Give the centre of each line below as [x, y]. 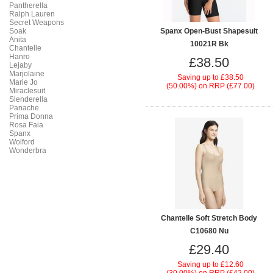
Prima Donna [31, 116]
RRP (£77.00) [232, 86]
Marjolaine [27, 74]
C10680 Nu [209, 231]
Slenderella [28, 99]
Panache [24, 108]
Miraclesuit [27, 91]
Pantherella [28, 5]
